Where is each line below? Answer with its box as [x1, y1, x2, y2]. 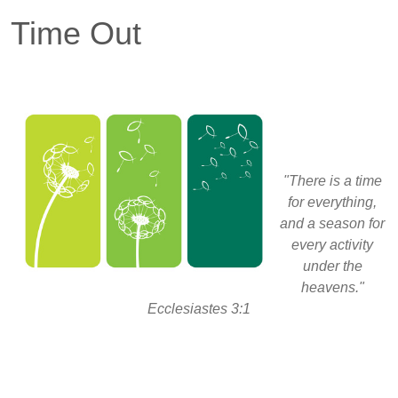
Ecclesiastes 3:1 [147, 301, 251, 317]
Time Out [11, 15, 141, 52]
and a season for [280, 216, 385, 232]
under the [302, 259, 362, 275]
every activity [291, 237, 373, 253]
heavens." [300, 280, 364, 296]
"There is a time [283, 173, 382, 189]
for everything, [288, 195, 377, 211]
